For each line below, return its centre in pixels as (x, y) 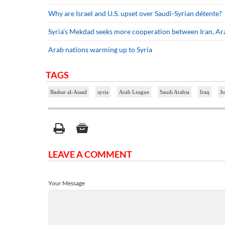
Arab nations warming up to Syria (100, 50)
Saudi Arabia (175, 92)
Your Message (67, 183)
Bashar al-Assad (69, 92)
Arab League (134, 92)
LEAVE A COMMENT (90, 154)
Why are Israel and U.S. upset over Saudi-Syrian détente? (136, 14)
